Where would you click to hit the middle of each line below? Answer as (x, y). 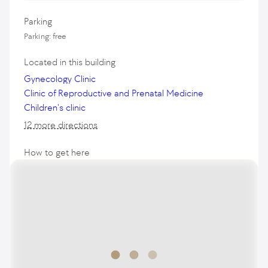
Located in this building (70, 62)
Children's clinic (55, 107)
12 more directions (61, 125)
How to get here (57, 152)
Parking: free (45, 36)
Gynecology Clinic (60, 79)
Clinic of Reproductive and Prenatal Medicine (114, 93)
